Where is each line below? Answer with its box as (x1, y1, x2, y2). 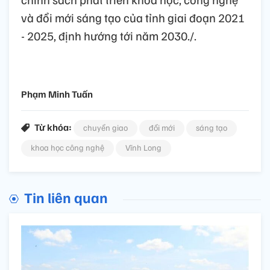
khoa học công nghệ (31, 142, 104, 152)
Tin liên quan (24, 187, 108, 206)
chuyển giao (83, 122, 128, 133)
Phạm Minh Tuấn (21, 87, 93, 100)
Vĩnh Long (125, 142, 162, 152)
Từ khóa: (34, 121, 72, 133)
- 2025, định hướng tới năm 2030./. (21, 27, 196, 43)
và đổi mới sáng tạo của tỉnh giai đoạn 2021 (21, 9, 245, 25)
